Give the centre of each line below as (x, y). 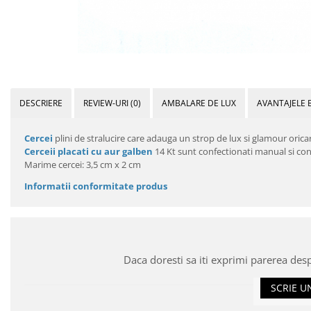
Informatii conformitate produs (96, 186)
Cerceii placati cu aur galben (89, 151)
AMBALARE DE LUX (199, 103)
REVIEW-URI (107, 103)
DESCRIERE (41, 103)
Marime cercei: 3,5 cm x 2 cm (83, 164)
